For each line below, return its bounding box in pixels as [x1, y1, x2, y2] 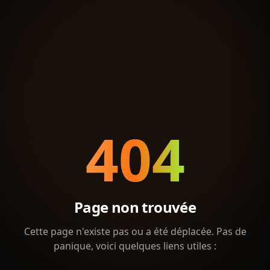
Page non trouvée [74, 197, 196, 218]
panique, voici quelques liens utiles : [54, 239, 216, 253]
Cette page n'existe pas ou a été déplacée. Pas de [24, 225, 246, 239]
